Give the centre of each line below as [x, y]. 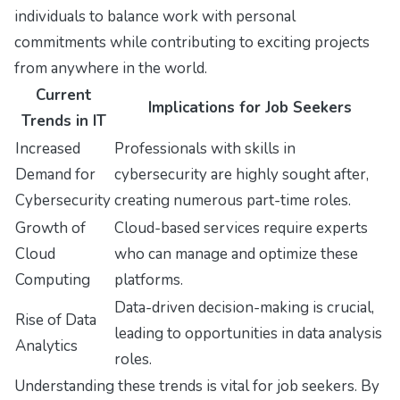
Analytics [46, 346]
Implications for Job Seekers [250, 107]
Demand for [55, 174]
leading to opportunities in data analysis [248, 333]
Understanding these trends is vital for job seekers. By [197, 386]
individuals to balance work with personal [155, 16]
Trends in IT [64, 121]
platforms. [149, 279]
